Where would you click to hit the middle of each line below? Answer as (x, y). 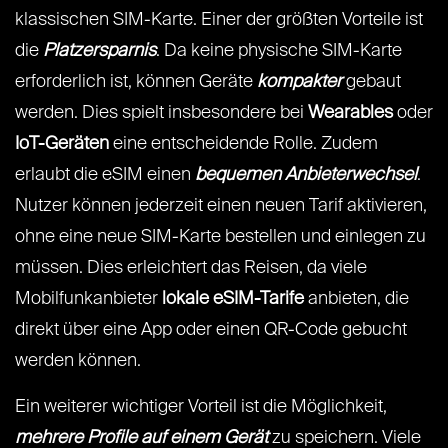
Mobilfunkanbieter (88, 299)
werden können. (78, 361)
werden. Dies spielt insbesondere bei (161, 113)
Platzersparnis (99, 51)
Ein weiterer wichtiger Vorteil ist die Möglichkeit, (201, 407)
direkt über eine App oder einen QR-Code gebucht (211, 330)
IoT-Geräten (62, 144)
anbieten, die (356, 299)
